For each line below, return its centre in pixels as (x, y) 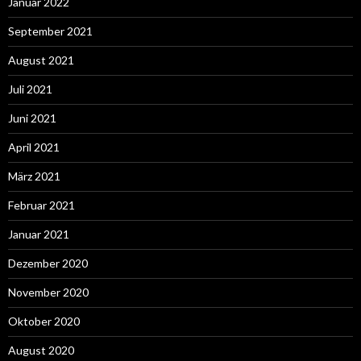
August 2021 (41, 60)
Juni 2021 (32, 118)
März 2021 (34, 176)
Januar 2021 (39, 234)
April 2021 (34, 147)
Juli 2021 (30, 89)
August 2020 (41, 350)
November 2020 (48, 292)
